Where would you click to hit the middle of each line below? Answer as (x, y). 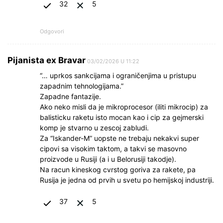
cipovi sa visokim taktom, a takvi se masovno (113, 148)
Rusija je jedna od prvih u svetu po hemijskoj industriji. (127, 180)
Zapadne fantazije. (70, 96)
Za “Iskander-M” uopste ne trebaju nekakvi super (119, 138)
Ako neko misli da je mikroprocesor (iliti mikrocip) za (124, 107)
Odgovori (52, 31)
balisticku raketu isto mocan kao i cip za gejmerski (122, 117)
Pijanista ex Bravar (47, 60)
